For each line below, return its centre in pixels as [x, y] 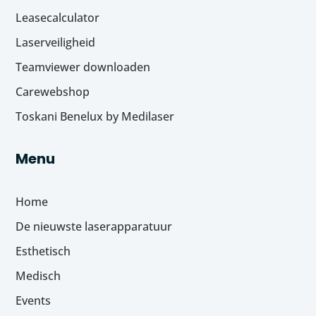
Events [34, 300]
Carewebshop [53, 91]
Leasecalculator [58, 17]
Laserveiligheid [56, 42]
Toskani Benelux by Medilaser [95, 116]
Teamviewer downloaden [83, 67]
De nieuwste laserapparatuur [94, 226]
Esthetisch [43, 251]
